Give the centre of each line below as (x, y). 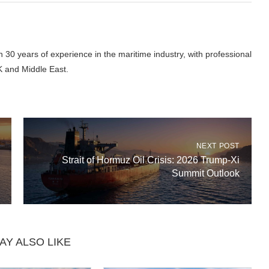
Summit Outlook (205, 174)
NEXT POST (218, 146)
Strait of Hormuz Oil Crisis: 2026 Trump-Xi (150, 160)
